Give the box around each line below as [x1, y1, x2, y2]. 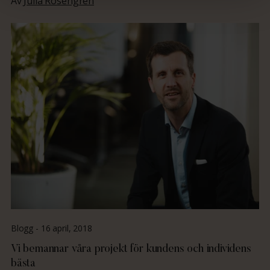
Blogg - [10, 222, 41, 234]
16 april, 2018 [40, 222, 92, 234]
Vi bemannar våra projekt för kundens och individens [10, 244, 251, 256]
